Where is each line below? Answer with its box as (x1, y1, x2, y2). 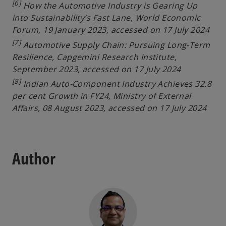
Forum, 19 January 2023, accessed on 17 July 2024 (12, 24, 210, 36)
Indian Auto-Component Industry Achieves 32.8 (21, 78, 212, 89)
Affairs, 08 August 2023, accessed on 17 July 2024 (12, 102, 207, 114)
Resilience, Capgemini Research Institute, (12, 51, 177, 63)
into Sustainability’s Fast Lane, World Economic (12, 12, 201, 24)
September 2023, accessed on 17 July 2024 (12, 63, 181, 75)
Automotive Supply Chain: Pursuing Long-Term (21, 39, 210, 50)
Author (12, 147, 55, 169)
